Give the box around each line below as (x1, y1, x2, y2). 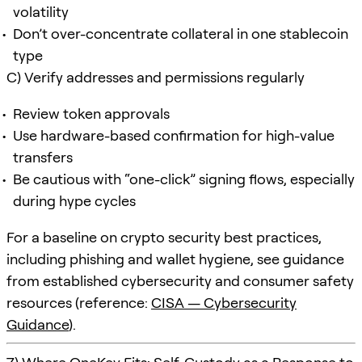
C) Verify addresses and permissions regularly (6, 68, 305, 86)
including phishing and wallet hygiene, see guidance (6, 250, 344, 267)
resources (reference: (6, 293, 151, 311)
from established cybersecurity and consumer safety (6, 271, 354, 289)
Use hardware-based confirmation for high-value (13, 126, 335, 144)
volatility (13, 2, 69, 20)
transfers (13, 148, 73, 166)
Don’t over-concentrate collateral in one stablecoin (13, 24, 348, 42)
